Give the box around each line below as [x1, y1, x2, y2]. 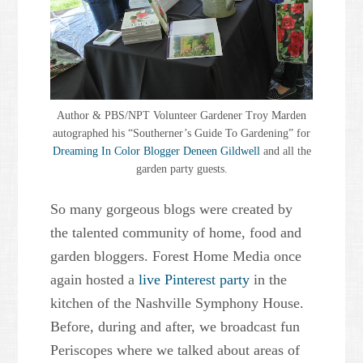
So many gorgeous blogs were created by [50, 201, 293, 218]
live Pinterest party [139, 271, 250, 288]
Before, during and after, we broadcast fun [50, 318, 301, 335]
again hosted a [50, 271, 139, 288]
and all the [263, 145, 311, 158]
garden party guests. [135, 163, 228, 176]
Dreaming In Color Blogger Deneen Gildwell [52, 145, 263, 158]
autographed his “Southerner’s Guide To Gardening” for [53, 127, 310, 140]
